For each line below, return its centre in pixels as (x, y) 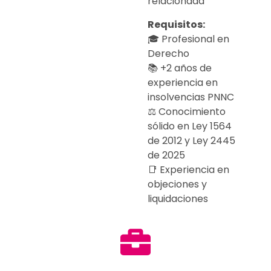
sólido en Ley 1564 (190, 126)
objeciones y (177, 184)
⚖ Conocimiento (187, 111)
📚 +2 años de (180, 68)
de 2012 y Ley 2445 (191, 140)
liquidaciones (178, 198)
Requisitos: (176, 24)
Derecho (168, 53)
